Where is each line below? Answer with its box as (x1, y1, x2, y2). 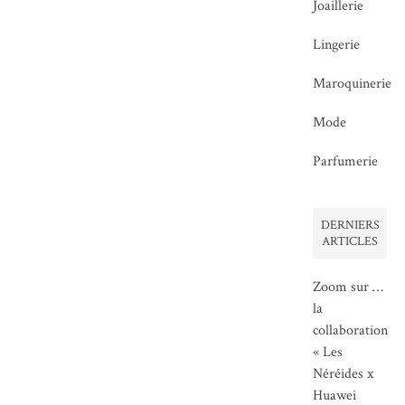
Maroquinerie (313, 74, 392, 94)
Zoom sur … (313, 278, 384, 297)
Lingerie (313, 35, 361, 55)
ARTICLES (322, 233, 379, 250)
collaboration (313, 321, 389, 341)
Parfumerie (313, 152, 379, 172)
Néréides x (313, 364, 374, 384)
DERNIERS (320, 217, 380, 234)
